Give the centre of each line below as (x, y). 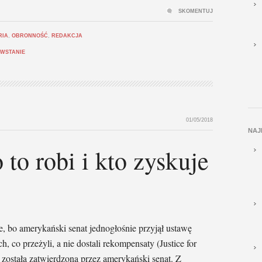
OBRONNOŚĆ (30, 36)
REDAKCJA (67, 36)
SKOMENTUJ (196, 11)
